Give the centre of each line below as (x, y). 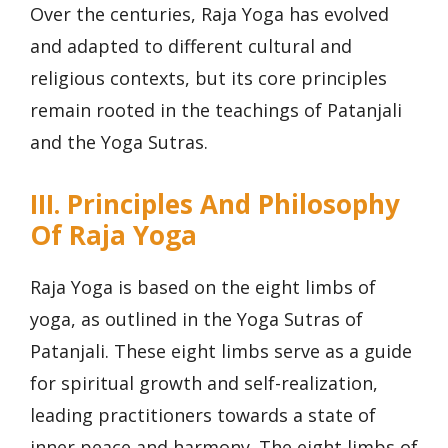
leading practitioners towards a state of (203, 414)
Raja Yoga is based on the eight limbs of (203, 286)
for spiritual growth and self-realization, (204, 382)
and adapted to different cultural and (191, 46)
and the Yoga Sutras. (119, 142)
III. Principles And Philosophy (215, 203)
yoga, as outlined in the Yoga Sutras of (196, 318)
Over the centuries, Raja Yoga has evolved (209, 14)
